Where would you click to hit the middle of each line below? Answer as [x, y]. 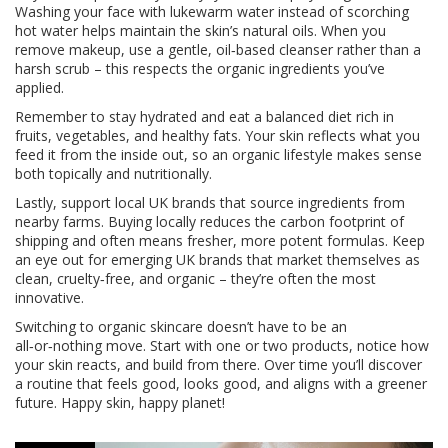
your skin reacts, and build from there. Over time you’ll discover [218, 364]
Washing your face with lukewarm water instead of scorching [212, 11]
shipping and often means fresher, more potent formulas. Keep [220, 240]
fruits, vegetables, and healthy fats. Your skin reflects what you [217, 135]
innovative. [49, 297]
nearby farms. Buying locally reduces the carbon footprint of [209, 221]
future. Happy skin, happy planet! [120, 402]
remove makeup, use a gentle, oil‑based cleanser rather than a [218, 49]
